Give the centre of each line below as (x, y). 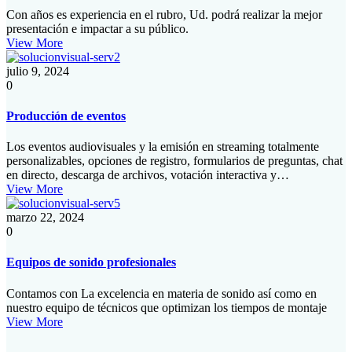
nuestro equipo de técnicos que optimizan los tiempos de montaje (167, 307)
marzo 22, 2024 (45, 218)
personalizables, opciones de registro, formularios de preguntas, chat (174, 161)
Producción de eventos (66, 115)
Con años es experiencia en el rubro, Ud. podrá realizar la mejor (164, 14)
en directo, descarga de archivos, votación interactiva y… (148, 175)
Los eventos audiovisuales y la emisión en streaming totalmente (163, 147)
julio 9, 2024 (38, 71)
